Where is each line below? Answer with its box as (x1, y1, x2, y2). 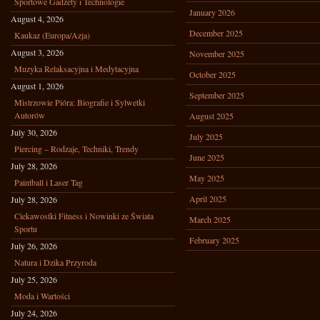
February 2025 (189, 234, 239, 246)
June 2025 (189, 151, 224, 163)
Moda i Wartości (14, 290, 70, 301)
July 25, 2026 (11, 274, 57, 285)
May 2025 (189, 172, 224, 184)
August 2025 (189, 110, 234, 121)
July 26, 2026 (11, 240, 57, 251)
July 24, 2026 (11, 307, 57, 319)
